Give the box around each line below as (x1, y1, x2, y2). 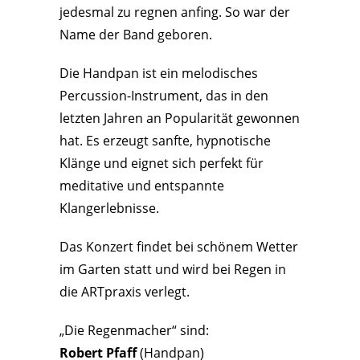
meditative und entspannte (59, 176, 224, 194)
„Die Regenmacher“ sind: (59, 321, 209, 339)
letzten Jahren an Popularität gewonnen (59, 108, 300, 127)
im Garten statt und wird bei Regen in (59, 260, 286, 278)
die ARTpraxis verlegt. (59, 282, 190, 301)
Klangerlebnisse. (59, 198, 159, 217)
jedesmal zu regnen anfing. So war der (59, 2, 290, 21)
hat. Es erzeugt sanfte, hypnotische (59, 131, 271, 149)
